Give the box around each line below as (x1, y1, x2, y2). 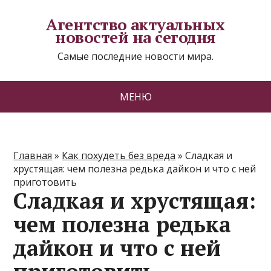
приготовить (13, 175, 77, 189)
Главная (13, 149, 53, 162)
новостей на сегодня (55, 27, 216, 47)
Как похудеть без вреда (62, 149, 176, 162)
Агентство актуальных (46, 14, 225, 34)
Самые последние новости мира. (57, 50, 214, 63)
